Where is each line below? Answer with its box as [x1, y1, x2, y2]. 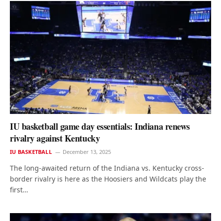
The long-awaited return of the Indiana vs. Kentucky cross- [10, 163, 204, 173]
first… [10, 184, 28, 194]
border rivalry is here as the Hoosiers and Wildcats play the [10, 174, 206, 184]
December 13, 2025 [62, 147, 111, 155]
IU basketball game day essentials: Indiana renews [10, 119, 190, 133]
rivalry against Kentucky [10, 131, 100, 145]
